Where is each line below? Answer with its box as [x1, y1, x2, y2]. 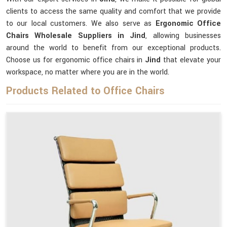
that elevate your [163, 55, 221, 65]
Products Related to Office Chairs [6, 84, 165, 98]
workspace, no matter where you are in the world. [6, 67, 169, 78]
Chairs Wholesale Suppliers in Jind [6, 30, 146, 41]
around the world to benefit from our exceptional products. [6, 43, 221, 53]
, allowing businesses [145, 30, 221, 41]
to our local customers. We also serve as [6, 18, 156, 29]
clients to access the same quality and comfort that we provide [6, 6, 221, 17]
